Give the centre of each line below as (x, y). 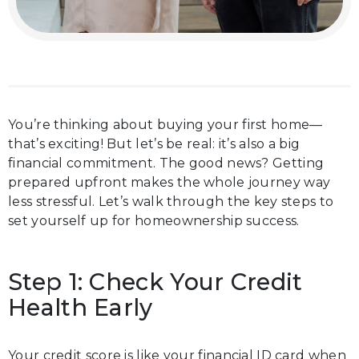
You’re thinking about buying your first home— (165, 125)
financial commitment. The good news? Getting (166, 163)
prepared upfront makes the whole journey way (169, 182)
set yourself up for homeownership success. (154, 221)
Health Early (81, 307)
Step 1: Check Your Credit (155, 282)
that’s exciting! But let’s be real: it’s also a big (154, 144)
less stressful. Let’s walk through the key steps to (171, 202)
